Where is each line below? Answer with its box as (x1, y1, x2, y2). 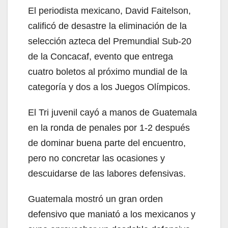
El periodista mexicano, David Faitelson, (28, 6, 191, 16)
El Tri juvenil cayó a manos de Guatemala (28, 107, 197, 118)
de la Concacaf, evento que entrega (28, 51, 173, 62)
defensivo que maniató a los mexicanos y (28, 209, 195, 220)
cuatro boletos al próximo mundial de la (28, 67, 187, 77)
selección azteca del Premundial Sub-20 (28, 36, 191, 47)
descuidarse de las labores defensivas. (28, 168, 186, 179)
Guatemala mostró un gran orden (28, 194, 163, 205)
